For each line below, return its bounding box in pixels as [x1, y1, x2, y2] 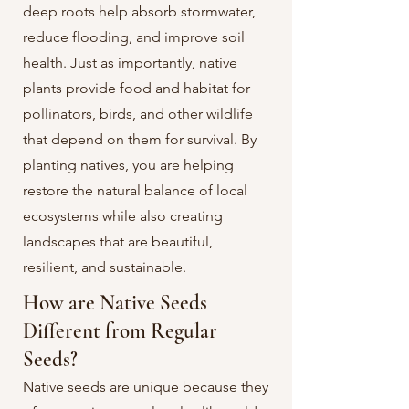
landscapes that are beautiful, [23, 233, 213, 250]
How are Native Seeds [23, 290, 207, 316]
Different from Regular [23, 319, 217, 344]
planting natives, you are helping [23, 156, 234, 173]
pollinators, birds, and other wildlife [23, 105, 253, 122]
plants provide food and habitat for [23, 79, 250, 97]
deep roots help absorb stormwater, [23, 3, 256, 20]
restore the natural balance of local [23, 182, 247, 199]
